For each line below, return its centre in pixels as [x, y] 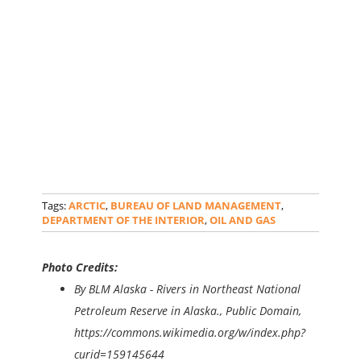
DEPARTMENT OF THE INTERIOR [124, 220]
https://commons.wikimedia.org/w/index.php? [190, 332]
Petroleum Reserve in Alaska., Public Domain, [188, 310]
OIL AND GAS [243, 220]
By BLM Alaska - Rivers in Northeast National [188, 288]
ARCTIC [87, 205]
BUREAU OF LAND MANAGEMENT [196, 205]
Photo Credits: [80, 267]
